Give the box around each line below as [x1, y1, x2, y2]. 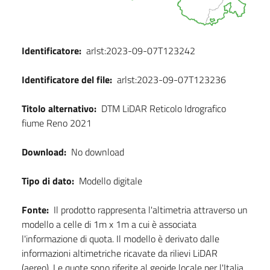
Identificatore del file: [22, 72, 112, 87]
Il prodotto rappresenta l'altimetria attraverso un [54, 202, 248, 218]
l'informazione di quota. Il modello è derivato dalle [22, 231, 219, 246]
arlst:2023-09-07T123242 [86, 43, 195, 58]
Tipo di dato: [22, 174, 74, 189]
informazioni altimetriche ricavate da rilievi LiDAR [22, 246, 218, 261]
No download [71, 145, 124, 160]
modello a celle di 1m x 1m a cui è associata [22, 217, 196, 232]
